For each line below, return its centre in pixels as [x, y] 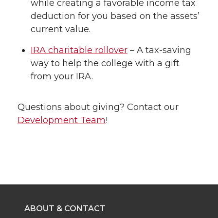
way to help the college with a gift [105, 63]
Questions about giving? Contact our [98, 107]
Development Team [62, 120]
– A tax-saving [159, 50]
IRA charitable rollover [79, 50]
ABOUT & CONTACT [65, 209]
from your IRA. [62, 76]
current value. [61, 29]
